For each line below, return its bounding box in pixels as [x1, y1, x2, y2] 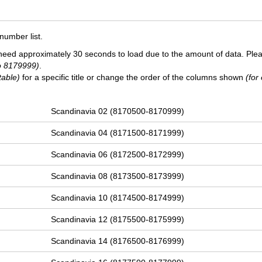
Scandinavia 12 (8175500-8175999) [51, 215, 185, 225]
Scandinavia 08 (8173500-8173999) [51, 171, 185, 181]
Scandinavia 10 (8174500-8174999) [51, 193, 185, 203]
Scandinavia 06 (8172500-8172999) [51, 150, 185, 160]
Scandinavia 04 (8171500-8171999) [51, 128, 185, 138]
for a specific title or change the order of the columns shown [20, 73, 246, 82]
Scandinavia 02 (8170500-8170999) [51, 106, 185, 116]
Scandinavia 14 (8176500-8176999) [51, 236, 185, 246]
